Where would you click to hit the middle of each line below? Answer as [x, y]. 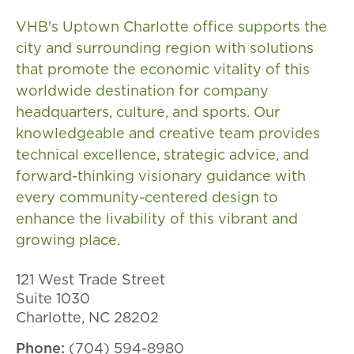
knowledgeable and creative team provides [168, 133]
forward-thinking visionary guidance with [161, 176]
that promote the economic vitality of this [163, 69]
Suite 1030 [53, 298]
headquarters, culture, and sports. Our [148, 112]
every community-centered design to [147, 197]
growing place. [68, 240]
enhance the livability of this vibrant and [157, 218]
